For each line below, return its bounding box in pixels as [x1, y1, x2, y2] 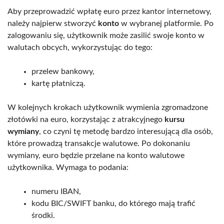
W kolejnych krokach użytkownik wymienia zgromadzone [7, 103, 208, 111]
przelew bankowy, [31, 67, 94, 75]
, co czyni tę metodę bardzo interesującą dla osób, [39, 127, 213, 135]
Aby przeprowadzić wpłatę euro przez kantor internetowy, [7, 7, 211, 15]
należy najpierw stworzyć [7, 19, 98, 27]
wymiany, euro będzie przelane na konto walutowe [7, 151, 184, 159]
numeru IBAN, [31, 187, 81, 195]
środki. [31, 211, 55, 219]
